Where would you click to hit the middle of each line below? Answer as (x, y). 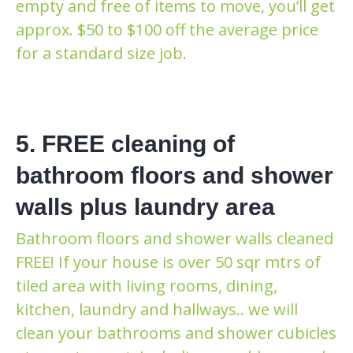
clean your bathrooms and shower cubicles (176, 333)
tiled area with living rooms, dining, (147, 285)
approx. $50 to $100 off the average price (167, 29)
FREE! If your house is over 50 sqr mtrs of (168, 262)
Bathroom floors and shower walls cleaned (175, 238)
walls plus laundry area (145, 206)
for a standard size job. (101, 53)
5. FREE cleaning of (125, 143)
